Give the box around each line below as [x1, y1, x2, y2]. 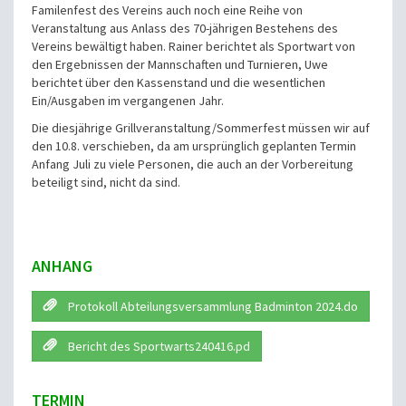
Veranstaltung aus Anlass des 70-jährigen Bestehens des [32, 20, 338, 37]
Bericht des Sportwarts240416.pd [65, 338, 250, 355]
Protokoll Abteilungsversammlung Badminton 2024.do [65, 298, 358, 315]
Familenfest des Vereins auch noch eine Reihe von [32, 2, 303, 19]
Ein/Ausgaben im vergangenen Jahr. [32, 92, 224, 110]
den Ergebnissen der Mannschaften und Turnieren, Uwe [32, 56, 328, 73]
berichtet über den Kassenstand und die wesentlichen [32, 74, 325, 92]
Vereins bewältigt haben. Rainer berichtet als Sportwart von [32, 38, 355, 55]
